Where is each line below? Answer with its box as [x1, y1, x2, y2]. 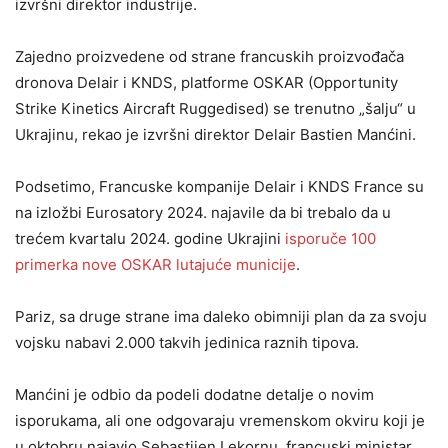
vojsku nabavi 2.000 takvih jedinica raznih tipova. [15, 333, 359, 352]
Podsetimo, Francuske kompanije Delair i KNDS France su [15, 177, 424, 196]
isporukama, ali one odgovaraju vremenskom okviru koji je [15, 411, 425, 430]
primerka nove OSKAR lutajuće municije [15, 255, 296, 274]
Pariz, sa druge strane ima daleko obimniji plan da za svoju [15, 307, 427, 326]
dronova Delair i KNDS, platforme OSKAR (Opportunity [15, 73, 398, 92]
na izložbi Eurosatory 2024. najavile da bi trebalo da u [15, 203, 391, 222]
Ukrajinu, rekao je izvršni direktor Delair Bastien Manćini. [15, 125, 416, 144]
